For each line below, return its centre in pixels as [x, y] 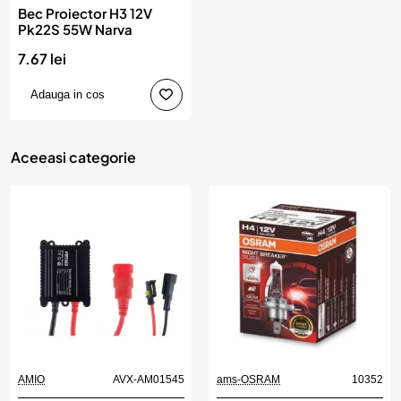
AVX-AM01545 [149, 379]
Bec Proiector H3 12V [85, 13]
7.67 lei [42, 58]
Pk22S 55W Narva [75, 29]
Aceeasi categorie [73, 157]
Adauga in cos [68, 94]
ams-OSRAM [248, 379]
